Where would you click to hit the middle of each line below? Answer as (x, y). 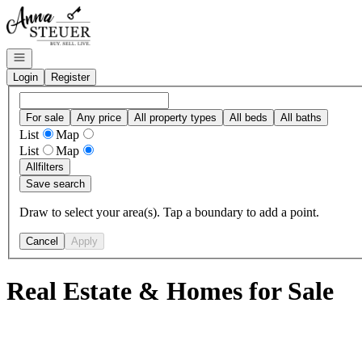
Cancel (42, 241)
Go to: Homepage (51, 13)
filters (51, 166)
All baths (301, 117)
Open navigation (50, 56)
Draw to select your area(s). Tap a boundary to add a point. (169, 212)
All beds (248, 117)
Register (70, 77)
